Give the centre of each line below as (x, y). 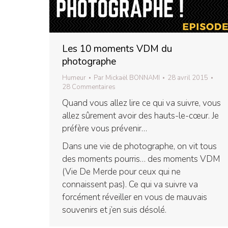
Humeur (74, 78)
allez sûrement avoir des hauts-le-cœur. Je (140, 116)
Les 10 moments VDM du (117, 49)
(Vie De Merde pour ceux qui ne (121, 172)
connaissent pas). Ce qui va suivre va (130, 184)
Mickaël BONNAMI (133, 78)
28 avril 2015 (188, 78)
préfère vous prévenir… (105, 128)
